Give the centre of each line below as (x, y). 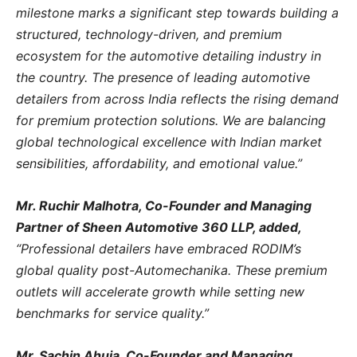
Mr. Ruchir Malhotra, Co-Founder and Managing (164, 205)
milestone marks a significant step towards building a (177, 12)
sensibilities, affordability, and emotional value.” (159, 163)
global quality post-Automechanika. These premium (172, 270)
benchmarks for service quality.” (112, 313)
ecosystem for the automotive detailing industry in (169, 55)
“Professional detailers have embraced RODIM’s (159, 248)
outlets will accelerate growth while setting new (160, 291)
